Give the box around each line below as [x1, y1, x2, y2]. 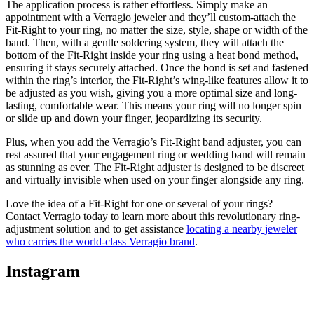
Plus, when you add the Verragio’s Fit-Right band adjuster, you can [6, 135, 301, 148]
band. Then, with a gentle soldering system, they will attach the [6, 36, 284, 48]
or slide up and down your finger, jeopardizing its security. [6, 111, 262, 124]
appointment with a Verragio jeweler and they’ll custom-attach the [6, 11, 296, 23]
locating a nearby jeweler [186, 222, 297, 235]
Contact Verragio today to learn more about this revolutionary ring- [6, 210, 300, 222]
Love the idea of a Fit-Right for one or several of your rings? [6, 197, 273, 210]
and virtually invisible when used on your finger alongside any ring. [6, 173, 304, 186]
